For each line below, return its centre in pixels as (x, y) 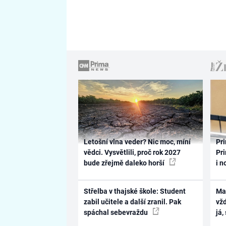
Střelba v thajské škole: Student (134, 191)
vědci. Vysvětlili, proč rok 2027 (132, 153)
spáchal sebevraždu (116, 212)
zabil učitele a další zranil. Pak (132, 202)
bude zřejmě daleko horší (125, 163)
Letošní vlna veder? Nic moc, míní (137, 142)
